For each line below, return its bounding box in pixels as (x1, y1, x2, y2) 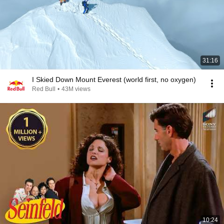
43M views (61, 85, 90, 92)
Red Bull (32, 85, 55, 92)
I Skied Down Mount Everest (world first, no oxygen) (32, 75, 196, 83)
